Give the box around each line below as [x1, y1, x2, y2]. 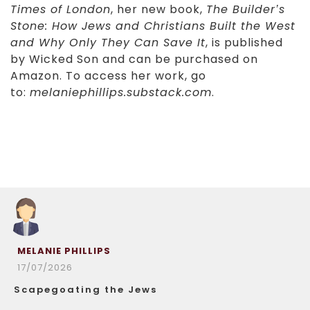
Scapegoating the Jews [14, 283, 157, 296]
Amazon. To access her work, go [10, 68, 206, 84]
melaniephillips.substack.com [30, 84, 212, 100]
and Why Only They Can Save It [10, 35, 206, 51]
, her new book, [111, 1, 206, 17]
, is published [206, 35, 283, 51]
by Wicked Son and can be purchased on [10, 51, 258, 67]
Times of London [10, 1, 111, 17]
